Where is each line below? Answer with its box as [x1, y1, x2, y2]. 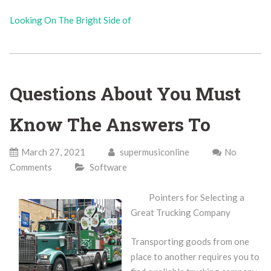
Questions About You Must [9, 82, 241, 105]
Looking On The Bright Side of [9, 14, 131, 25]
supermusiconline [117, 146, 189, 157]
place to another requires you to [130, 250, 260, 262]
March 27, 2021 [21, 146, 85, 157]
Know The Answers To [9, 113, 211, 136]
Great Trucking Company [130, 207, 230, 218]
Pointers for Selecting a [148, 192, 244, 203]
